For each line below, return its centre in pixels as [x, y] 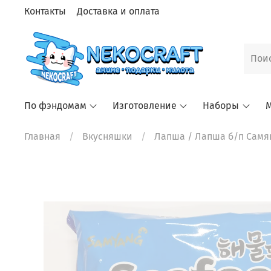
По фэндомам [55, 106]
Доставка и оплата [118, 11]
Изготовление [145, 106]
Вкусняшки [107, 137]
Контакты [45, 11]
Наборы [221, 106]
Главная [42, 137]
